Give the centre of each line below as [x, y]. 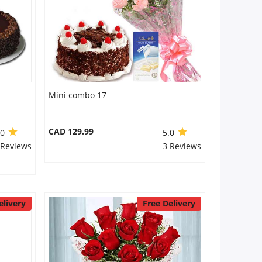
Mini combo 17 [77, 95]
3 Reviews [182, 146]
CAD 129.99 [71, 131]
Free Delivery [169, 203]
